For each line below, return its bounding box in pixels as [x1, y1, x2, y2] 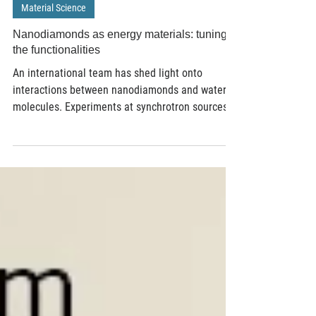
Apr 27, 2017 [13, 37, 56, 47]
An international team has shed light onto [13, 123, 202, 136]
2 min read [68, 37, 105, 47]
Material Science [21, 59, 86, 70]
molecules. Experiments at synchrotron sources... [13, 157, 236, 170]
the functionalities [13, 100, 100, 112]
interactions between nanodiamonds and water [13, 140, 226, 153]
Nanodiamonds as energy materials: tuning [13, 85, 227, 97]
